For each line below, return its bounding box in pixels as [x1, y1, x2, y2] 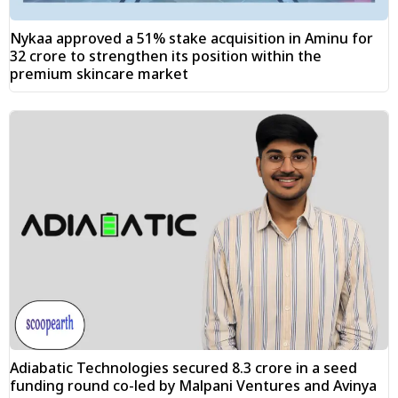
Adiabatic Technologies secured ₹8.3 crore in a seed [10, 357, 357, 378]
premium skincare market [10, 64, 188, 84]
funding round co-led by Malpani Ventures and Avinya [10, 375, 377, 395]
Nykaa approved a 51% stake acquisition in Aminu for [10, 28, 373, 49]
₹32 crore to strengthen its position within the [10, 46, 322, 67]
